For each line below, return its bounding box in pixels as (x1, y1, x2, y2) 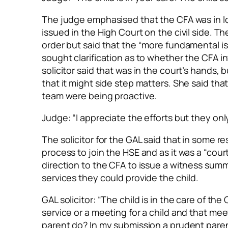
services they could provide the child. (42, 172, 199, 184)
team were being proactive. (42, 90, 157, 102)
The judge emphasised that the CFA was (42, 13, 214, 25)
